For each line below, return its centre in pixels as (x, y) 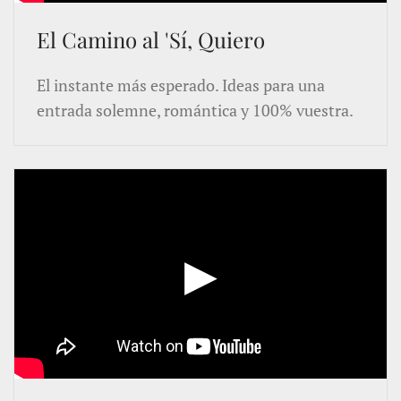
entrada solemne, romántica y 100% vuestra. (195, 110)
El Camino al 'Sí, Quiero (151, 39)
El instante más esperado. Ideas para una (181, 85)
